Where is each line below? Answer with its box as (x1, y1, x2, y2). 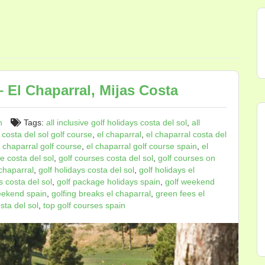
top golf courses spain (43, 201, 125, 210)
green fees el (156, 189, 205, 198)
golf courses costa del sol (59, 153, 153, 163)
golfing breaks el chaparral (51, 189, 151, 198)
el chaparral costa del (146, 130, 227, 139)
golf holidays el (139, 165, 195, 174)
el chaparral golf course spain (86, 141, 197, 151)
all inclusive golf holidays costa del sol (46, 118, 187, 127)
